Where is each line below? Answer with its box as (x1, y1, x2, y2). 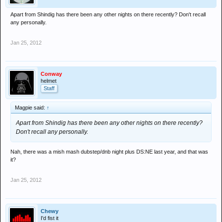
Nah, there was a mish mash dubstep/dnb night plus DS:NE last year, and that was (10, 149, 208, 155)
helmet (41, 78, 56, 84)
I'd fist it (41, 215, 58, 221)
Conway (41, 71, 62, 77)
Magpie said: (15, 105, 47, 111)
